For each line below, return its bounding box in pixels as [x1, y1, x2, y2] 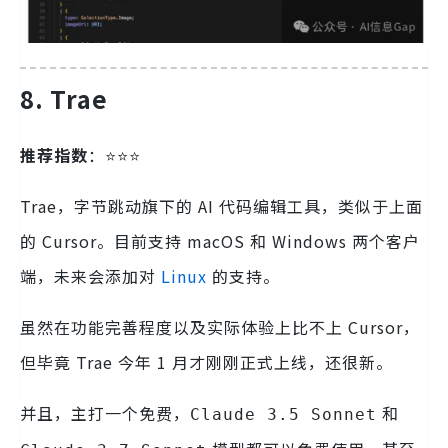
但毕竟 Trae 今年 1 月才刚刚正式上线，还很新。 [20, 349, 393, 374]
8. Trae [20, 81, 108, 117]
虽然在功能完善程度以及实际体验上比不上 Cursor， [20, 314, 420, 339]
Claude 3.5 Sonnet [190, 404, 377, 424]
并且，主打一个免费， [20, 400, 190, 425]
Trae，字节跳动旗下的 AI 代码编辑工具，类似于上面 [20, 193, 423, 218]
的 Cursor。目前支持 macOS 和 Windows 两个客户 [20, 228, 420, 253]
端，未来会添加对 [20, 263, 161, 288]
